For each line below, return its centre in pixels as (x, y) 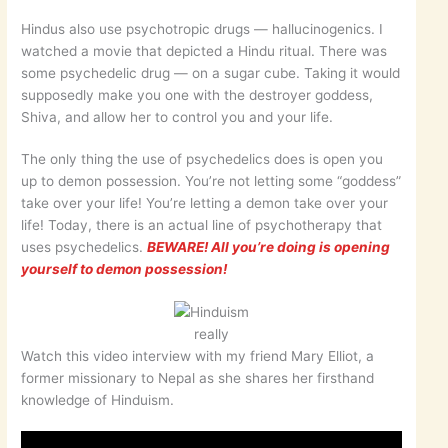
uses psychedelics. (84, 247)
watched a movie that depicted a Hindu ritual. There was (204, 50)
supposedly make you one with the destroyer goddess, (197, 94)
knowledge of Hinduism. (98, 399)
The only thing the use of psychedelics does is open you (202, 159)
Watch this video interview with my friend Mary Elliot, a (198, 355)
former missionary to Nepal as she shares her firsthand (198, 377)
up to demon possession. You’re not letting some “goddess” (211, 181)
